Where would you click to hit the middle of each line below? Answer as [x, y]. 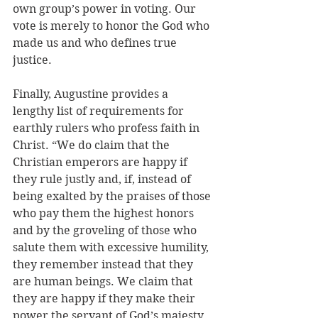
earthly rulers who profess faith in [108, 128]
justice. [32, 60]
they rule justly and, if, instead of [103, 179]
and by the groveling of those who [106, 230]
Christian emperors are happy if [102, 162]
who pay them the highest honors [105, 213]
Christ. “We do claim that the [93, 145]
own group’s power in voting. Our [106, 9]
